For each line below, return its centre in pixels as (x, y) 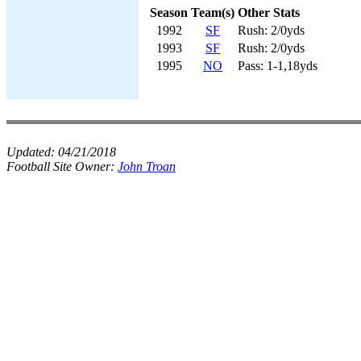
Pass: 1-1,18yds (278, 65)
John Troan (147, 166)
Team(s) (213, 12)
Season (169, 12)
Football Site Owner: (62, 166)
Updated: (32, 152)
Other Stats (269, 12)
